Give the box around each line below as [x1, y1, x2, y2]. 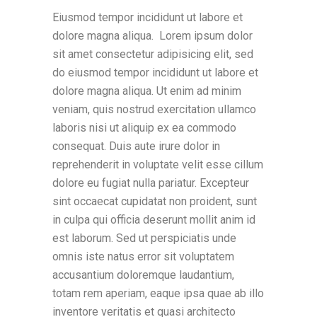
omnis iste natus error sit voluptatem [52, 250, 234, 263]
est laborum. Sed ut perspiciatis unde [52, 231, 236, 245]
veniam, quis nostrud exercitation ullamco [52, 103, 256, 116]
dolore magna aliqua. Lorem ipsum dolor [52, 29, 253, 42]
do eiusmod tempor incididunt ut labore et [52, 66, 258, 79]
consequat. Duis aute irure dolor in [52, 139, 220, 153]
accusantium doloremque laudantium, [52, 268, 234, 282]
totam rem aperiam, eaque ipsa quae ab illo [52, 287, 264, 300]
